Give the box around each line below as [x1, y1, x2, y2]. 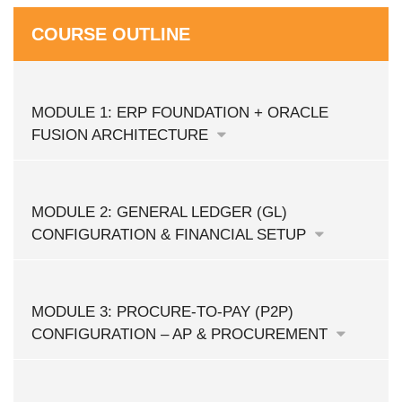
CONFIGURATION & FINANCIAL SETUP [31, 226, 310, 243]
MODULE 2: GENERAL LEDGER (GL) [31, 204, 287, 221]
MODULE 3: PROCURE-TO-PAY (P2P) [31, 303, 293, 320]
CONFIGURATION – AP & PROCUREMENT [31, 326, 332, 343]
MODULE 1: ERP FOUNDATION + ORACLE [31, 104, 328, 121]
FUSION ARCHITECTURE [31, 127, 213, 144]
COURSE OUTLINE [31, 24, 190, 44]
